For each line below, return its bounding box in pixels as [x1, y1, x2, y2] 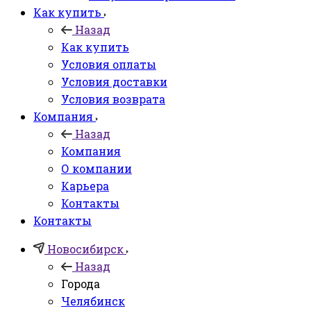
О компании [61, 160, 132, 176]
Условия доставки [61, 74, 167, 89]
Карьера [61, 178, 109, 193]
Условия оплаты [61, 56, 156, 72]
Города [61, 276, 100, 291]
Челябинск [61, 293, 125, 308]
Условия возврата [61, 91, 165, 106]
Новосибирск [47, 241, 124, 256]
